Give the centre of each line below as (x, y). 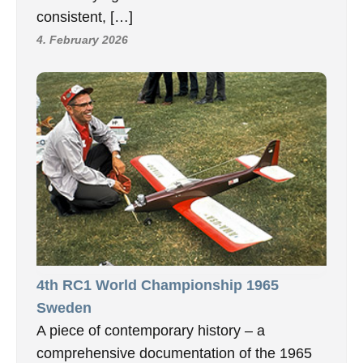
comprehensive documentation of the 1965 (174, 353)
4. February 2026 (82, 40)
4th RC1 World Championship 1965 (158, 285)
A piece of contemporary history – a (151, 331)
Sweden (64, 308)
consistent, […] (85, 17)
